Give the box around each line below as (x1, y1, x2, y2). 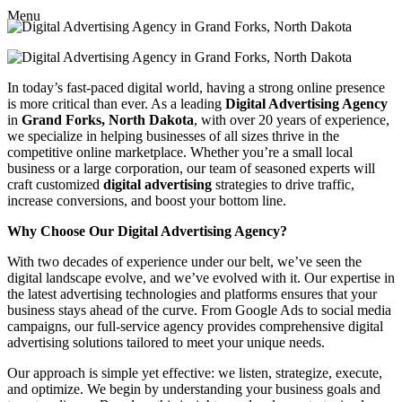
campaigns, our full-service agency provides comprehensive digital (7, 318, 383, 334)
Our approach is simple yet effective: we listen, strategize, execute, (7, 364, 382, 380)
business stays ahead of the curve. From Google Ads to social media (7, 301, 391, 318)
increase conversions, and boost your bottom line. (7, 192, 286, 208)
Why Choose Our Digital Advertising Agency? (7, 223, 287, 239)
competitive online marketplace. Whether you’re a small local (7, 144, 353, 160)
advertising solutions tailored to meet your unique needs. (7, 334, 325, 350)
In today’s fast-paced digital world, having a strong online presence (7, 79, 385, 95)
